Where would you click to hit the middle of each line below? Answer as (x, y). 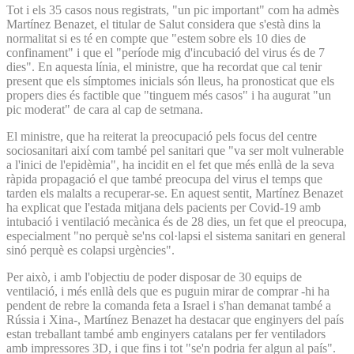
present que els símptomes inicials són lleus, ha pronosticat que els (170, 81)
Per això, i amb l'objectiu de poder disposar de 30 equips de (154, 277)
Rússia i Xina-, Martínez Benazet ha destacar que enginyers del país (175, 319)
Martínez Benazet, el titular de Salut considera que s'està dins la (164, 24)
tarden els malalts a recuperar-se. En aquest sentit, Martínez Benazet (175, 193)
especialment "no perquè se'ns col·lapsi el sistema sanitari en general (176, 235)
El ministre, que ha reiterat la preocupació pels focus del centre (162, 136)
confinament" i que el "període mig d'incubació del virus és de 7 (166, 52)
